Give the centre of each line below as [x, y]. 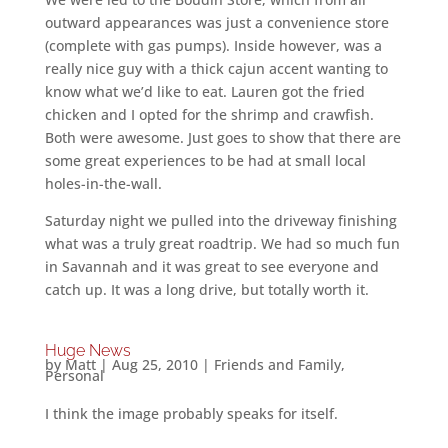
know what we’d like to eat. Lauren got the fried [204, 92]
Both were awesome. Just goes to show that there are [222, 138]
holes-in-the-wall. [103, 184]
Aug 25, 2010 [154, 365]
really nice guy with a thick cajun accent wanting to [216, 69]
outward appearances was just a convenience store [216, 23]
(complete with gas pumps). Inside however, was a [213, 46]
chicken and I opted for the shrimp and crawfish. [209, 115]
